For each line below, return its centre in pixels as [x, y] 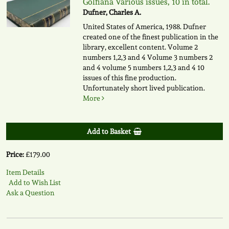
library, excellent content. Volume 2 [140, 47]
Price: [16, 155]
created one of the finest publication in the [150, 37]
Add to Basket [109, 132]
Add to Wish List [35, 183]
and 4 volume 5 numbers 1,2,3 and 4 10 [143, 68]
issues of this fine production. [129, 78]
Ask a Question [30, 193]
